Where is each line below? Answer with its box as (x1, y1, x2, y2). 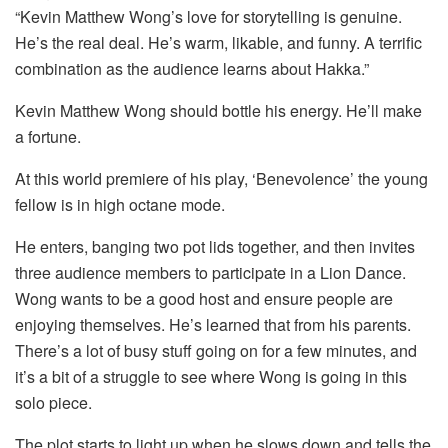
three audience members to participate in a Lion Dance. (15, 261, 406, 285)
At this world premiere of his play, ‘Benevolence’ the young (15, 167, 428, 191)
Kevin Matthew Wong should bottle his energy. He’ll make (15, 99, 422, 123)
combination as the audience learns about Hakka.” (15, 57, 369, 81)
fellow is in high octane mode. (15, 193, 225, 217)
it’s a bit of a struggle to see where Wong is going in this (15, 365, 407, 389)
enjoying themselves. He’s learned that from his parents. (15, 313, 411, 337)
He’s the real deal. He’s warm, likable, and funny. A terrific (15, 31, 422, 55)
